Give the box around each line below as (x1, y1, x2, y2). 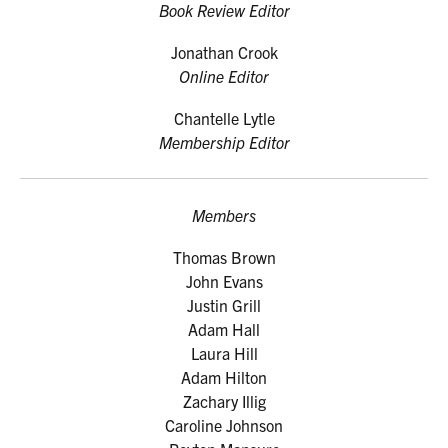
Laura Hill (190, 343, 258, 363)
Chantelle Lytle (173, 108, 275, 128)
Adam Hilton (181, 367, 267, 387)
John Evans (185, 271, 263, 291)
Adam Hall (188, 319, 260, 339)
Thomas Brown (172, 247, 276, 267)
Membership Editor (158, 132, 290, 152)
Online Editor (179, 66, 269, 86)
